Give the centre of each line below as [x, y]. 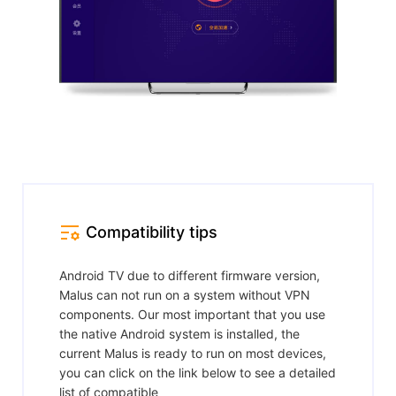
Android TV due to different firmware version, [190, 275]
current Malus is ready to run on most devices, [193, 353]
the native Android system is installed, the [179, 333]
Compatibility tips [152, 232]
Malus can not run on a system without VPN [185, 294]
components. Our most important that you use [192, 314]
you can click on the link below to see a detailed [198, 372]
